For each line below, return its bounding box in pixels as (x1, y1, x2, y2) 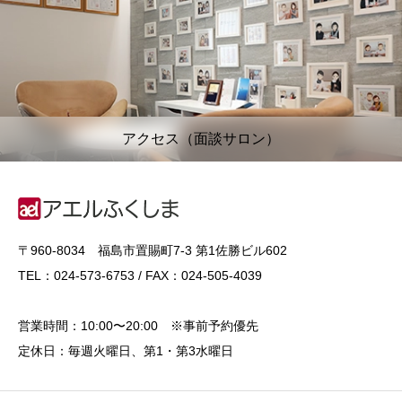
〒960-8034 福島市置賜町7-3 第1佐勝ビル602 (18, 242, 287, 258)
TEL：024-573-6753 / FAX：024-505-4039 (18, 267, 262, 283)
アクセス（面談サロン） (122, 130, 280, 146)
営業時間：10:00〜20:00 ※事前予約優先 (18, 318, 258, 333)
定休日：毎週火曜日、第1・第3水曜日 (18, 343, 233, 358)
